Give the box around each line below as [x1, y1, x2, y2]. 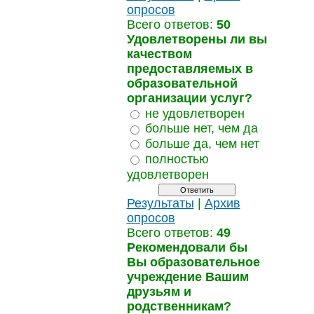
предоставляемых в [126, 61, 253, 76]
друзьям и [126, 285, 191, 299]
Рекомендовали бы [126, 240, 247, 255]
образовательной [126, 76, 238, 90]
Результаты [126, 196, 194, 211]
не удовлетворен [144, 106, 245, 121]
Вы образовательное [126, 255, 260, 270]
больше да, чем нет [144, 136, 259, 151]
